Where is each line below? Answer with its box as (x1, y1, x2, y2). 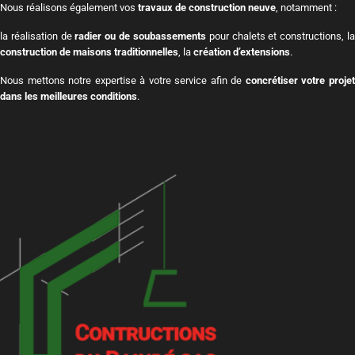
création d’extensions (193, 46, 290, 58)
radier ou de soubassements (74, 30, 206, 42)
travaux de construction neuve (138, 2, 276, 13)
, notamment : (276, 2, 337, 13)
